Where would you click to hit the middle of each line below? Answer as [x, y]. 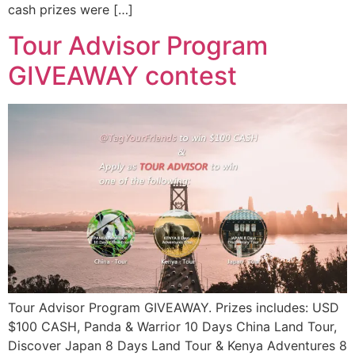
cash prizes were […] [71, 10]
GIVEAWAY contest [122, 75]
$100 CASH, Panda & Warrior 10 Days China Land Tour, [172, 327]
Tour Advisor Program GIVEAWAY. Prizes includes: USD [174, 308]
